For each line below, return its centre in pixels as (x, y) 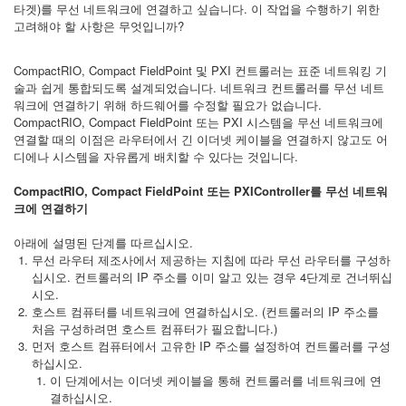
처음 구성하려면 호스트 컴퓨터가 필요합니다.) (155, 329)
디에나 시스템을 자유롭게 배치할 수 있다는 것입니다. (156, 156)
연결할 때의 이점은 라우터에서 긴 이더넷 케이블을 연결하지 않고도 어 (201, 139)
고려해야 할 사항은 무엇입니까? (99, 26)
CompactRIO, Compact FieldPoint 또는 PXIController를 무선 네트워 (201, 191)
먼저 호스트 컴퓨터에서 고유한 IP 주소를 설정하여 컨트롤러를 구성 (211, 346)
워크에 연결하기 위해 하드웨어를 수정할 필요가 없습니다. (168, 105)
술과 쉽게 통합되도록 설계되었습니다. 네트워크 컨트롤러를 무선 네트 (199, 87)
